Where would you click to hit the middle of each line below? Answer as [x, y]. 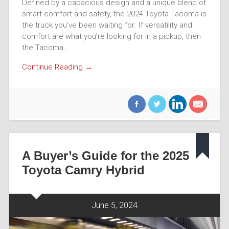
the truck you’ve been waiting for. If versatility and [107, 25]
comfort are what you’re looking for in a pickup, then [111, 36]
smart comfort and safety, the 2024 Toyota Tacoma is [114, 14]
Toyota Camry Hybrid [83, 170]
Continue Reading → [57, 67]
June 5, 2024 [114, 205]
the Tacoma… [45, 47]
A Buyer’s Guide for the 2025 [105, 155]
